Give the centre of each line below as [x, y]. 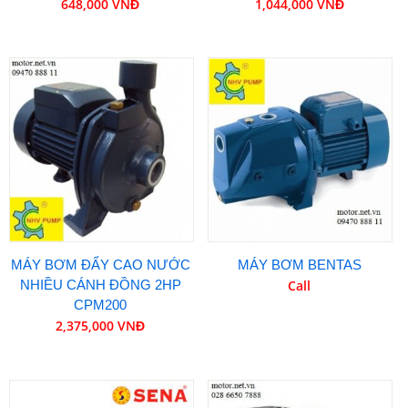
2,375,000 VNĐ [101, 326]
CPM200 [101, 305]
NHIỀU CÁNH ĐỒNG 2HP [100, 285]
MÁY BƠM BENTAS [299, 265]
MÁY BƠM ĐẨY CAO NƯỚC [100, 265]
